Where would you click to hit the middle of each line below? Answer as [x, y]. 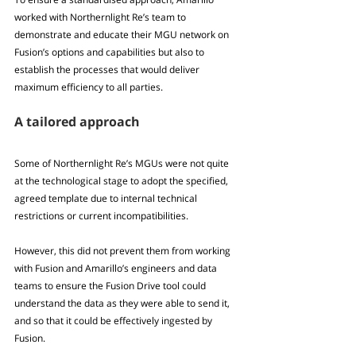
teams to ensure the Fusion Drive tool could [111, 286]
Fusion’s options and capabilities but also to [110, 52]
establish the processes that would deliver [108, 70]
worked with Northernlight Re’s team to [101, 17]
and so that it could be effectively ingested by [114, 321]
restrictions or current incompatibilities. [103, 216]
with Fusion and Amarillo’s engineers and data [117, 269]
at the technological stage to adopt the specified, [122, 181]
